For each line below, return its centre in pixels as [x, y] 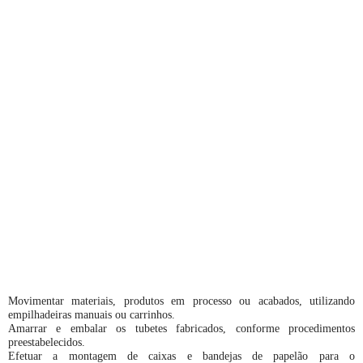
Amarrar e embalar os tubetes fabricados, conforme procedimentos [181, 328]
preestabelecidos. [47, 342]
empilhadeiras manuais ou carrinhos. [92, 314]
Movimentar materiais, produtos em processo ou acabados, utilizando [181, 301]
